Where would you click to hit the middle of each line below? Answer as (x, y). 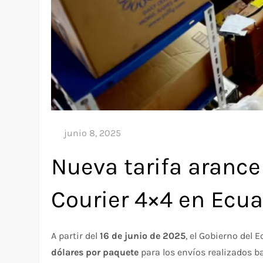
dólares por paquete (95, 252)
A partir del (76, 235)
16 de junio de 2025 (143, 235)
